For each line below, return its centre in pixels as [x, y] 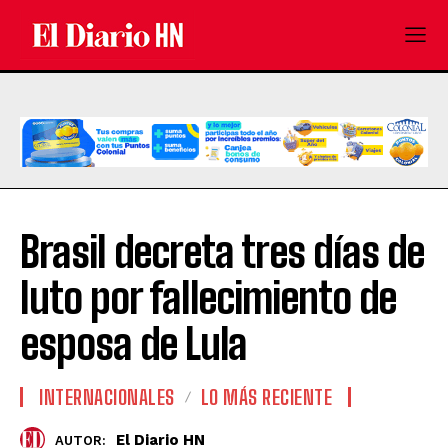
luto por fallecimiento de [208, 298]
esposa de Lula [133, 344]
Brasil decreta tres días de [222, 252]
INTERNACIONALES [107, 397]
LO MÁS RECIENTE [266, 397]
